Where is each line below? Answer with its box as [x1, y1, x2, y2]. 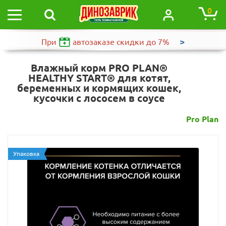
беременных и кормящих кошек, [17, 82, 181, 94]
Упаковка [13, 150, 39, 157]
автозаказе [73, 37, 115, 46]
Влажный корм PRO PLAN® [31, 62, 167, 74]
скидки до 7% [115, 37, 172, 46]
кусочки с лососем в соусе [33, 92, 165, 104]
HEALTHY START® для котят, [28, 72, 171, 84]
